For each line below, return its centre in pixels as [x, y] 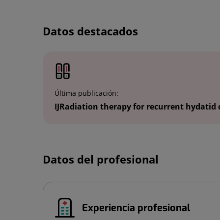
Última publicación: [86, 93]
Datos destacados [90, 31]
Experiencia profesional [136, 208]
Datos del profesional [101, 159]
